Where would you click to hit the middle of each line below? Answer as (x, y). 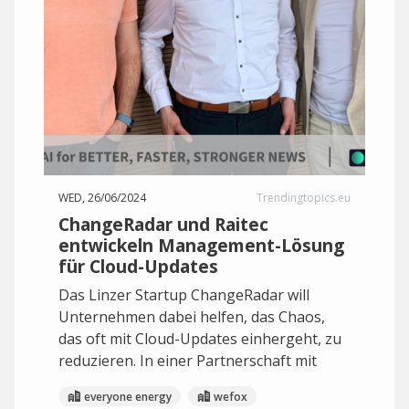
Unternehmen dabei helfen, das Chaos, (192, 317)
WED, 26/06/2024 (102, 198)
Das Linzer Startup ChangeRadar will (184, 295)
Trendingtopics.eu (304, 198)
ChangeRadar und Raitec (163, 224)
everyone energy (128, 396)
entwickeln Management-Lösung (201, 245)
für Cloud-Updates (138, 266)
